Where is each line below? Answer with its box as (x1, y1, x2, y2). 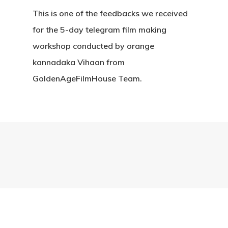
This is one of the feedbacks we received (33, 8, 188, 19)
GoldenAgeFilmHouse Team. (33, 73, 142, 84)
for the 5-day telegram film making (33, 24, 166, 35)
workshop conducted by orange (33, 41, 154, 51)
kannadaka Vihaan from (33, 57, 125, 68)
